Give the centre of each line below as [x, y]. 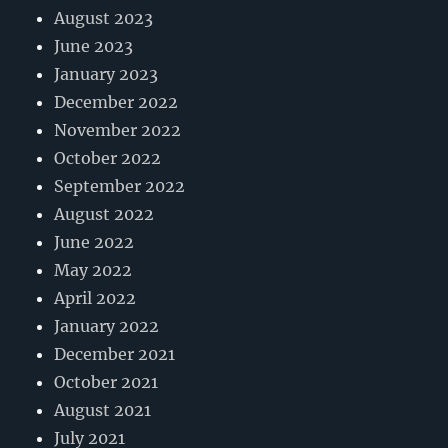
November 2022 [118, 130]
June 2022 [94, 242]
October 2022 [108, 158]
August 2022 [104, 214]
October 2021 [106, 382]
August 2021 [103, 410]
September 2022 [120, 186]
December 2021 [115, 354]
